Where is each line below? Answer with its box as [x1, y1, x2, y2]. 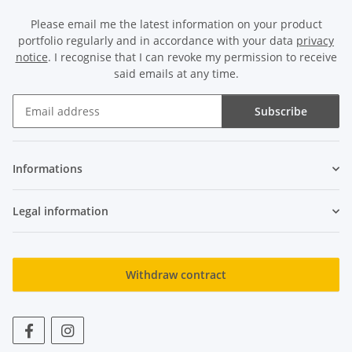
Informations [13, 161, 82, 177]
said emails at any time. [113, 66, 239, 82]
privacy [296, 33, 334, 49]
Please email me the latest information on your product [30, 16, 322, 32]
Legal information [13, 203, 108, 219]
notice [15, 49, 48, 65]
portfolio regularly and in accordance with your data [18, 33, 296, 49]
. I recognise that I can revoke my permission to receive [47, 49, 337, 65]
